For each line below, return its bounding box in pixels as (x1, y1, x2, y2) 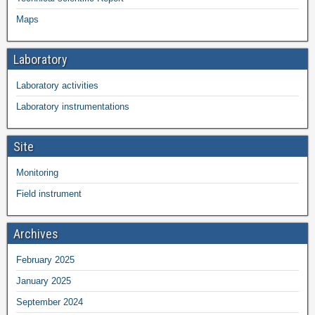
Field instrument (16, 188, 82, 199)
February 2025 (16, 254, 75, 265)
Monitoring (16, 167, 58, 178)
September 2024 (16, 296, 83, 307)
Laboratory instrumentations (16, 101, 129, 112)
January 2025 (16, 275, 71, 286)
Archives (13, 226, 58, 241)
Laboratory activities (16, 79, 98, 91)
